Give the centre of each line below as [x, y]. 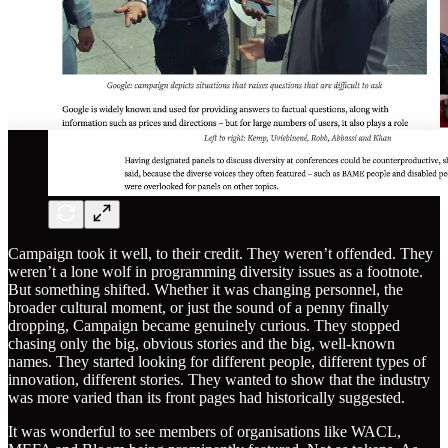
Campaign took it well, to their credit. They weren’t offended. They [220, 253]
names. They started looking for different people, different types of [217, 361]
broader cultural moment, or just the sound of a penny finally [198, 307]
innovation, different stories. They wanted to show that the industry [219, 379]
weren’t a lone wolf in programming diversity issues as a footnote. [215, 271]
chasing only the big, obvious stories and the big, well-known [201, 343]
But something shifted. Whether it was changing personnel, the [205, 289]
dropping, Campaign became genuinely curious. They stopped [204, 325]
